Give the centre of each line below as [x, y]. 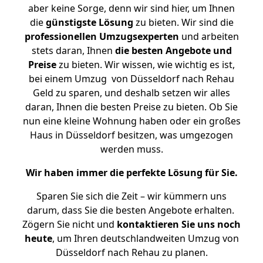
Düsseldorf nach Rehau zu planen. [131, 252]
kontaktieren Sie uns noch [179, 224]
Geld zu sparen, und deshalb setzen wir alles [131, 93]
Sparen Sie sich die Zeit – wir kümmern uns [131, 196]
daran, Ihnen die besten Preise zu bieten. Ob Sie [131, 107]
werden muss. [131, 149]
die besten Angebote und [173, 50]
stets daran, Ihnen [73, 50]
